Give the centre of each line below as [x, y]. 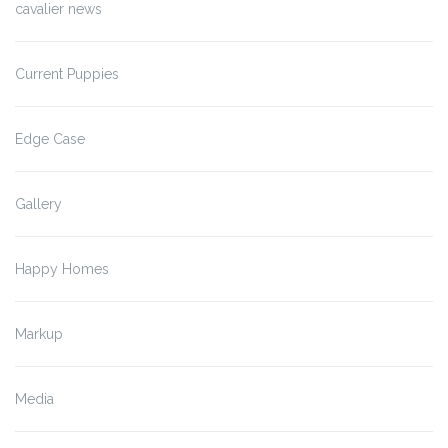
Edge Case [50, 138]
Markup [39, 333]
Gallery [38, 203]
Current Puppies [67, 73]
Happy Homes [62, 268]
